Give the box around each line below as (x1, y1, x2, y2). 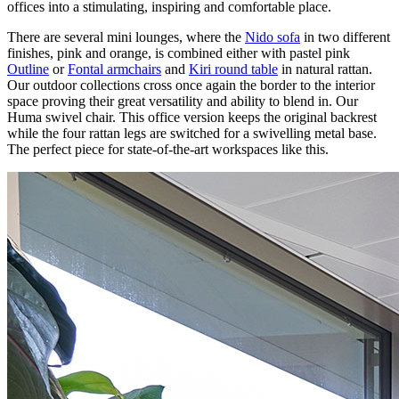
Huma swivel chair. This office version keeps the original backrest (7, 109, 377, 125)
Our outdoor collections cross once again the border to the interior (7, 77, 375, 93)
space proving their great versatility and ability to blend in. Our (7, 93, 358, 109)
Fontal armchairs (68, 61, 161, 77)
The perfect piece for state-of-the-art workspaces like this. (7, 141, 329, 157)
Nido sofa (245, 28, 300, 45)
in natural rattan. (278, 61, 372, 77)
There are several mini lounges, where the (7, 28, 245, 45)
